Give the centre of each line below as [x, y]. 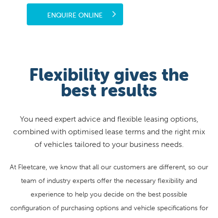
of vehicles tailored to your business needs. [109, 144]
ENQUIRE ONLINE [75, 15]
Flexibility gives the [109, 74]
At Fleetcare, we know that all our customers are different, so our [109, 167]
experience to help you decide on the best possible [109, 194]
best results [109, 90]
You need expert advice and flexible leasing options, [109, 118]
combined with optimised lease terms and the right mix [109, 131]
